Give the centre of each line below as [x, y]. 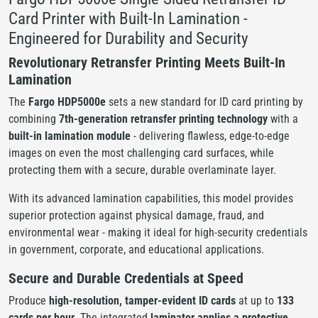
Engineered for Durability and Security [128, 38]
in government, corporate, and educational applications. [136, 249]
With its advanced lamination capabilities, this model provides [151, 198]
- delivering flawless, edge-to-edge [210, 136]
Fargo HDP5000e [67, 102]
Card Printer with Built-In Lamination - [128, 18]
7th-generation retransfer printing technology [163, 119]
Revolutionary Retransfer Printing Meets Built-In [147, 62]
